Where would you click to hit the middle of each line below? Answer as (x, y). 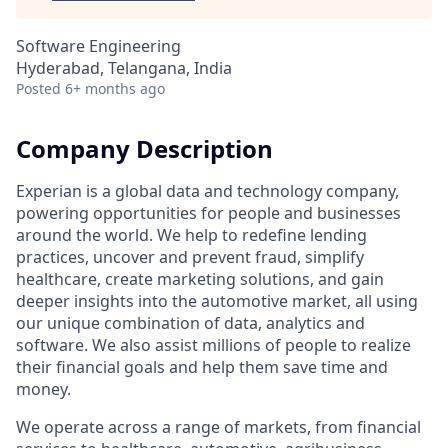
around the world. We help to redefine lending (191, 234)
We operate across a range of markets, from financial (218, 426)
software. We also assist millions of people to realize (213, 344)
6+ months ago (115, 88)
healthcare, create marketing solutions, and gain (200, 278)
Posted (38, 88)
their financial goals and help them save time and (202, 366)
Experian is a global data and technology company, (207, 190)
